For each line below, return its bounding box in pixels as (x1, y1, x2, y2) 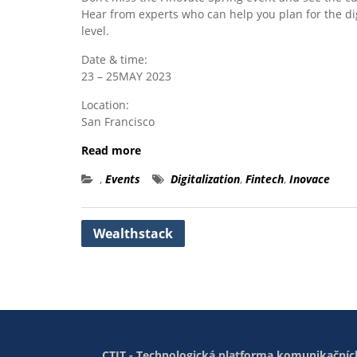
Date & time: (81, 51, 147, 67)
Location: (81, 96, 129, 112)
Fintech (245, 171, 284, 186)
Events (105, 171, 140, 186)
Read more (81, 142, 141, 158)
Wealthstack (93, 224, 173, 242)
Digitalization (171, 171, 240, 186)
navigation (81, 246, 153, 265)
